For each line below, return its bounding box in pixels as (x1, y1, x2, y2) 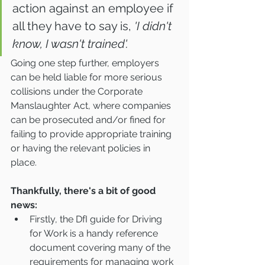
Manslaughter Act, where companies (11, 100, 173, 112)
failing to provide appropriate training (11, 128, 174, 140)
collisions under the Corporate (11, 86, 145, 98)
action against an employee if (12, 1, 176, 16)
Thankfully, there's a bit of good (11, 185, 158, 197)
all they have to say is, (12, 19, 134, 34)
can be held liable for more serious (11, 72, 164, 83)
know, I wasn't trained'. (12, 37, 128, 51)
